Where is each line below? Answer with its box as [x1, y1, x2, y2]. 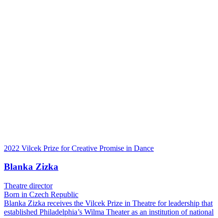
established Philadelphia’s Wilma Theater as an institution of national [4, 207, 214, 216]
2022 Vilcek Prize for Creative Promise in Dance [4, 144, 154, 152]
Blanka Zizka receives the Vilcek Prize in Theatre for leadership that [4, 199, 213, 207]
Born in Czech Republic [4, 190, 78, 199]
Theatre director [4, 181, 53, 190]
